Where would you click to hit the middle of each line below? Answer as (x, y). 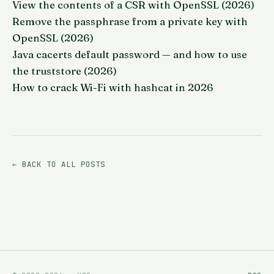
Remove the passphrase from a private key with (130, 21)
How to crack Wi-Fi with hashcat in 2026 (113, 87)
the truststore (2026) (65, 71)
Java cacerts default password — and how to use (130, 54)
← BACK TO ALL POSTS (59, 164)
